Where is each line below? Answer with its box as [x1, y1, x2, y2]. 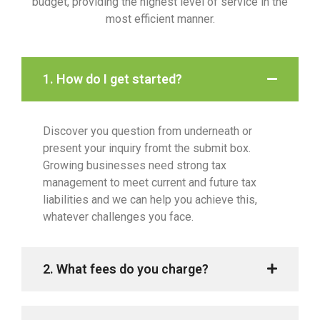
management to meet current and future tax [43, 176, 256, 189]
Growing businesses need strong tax [43, 159, 226, 172]
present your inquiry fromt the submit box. [43, 141, 251, 155]
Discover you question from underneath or [43, 124, 252, 138]
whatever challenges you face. [43, 210, 194, 224]
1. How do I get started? [43, 71, 182, 86]
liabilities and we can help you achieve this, [43, 193, 257, 206]
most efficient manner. [105, 12, 215, 26]
